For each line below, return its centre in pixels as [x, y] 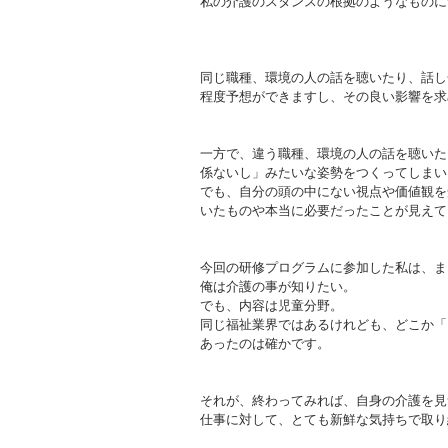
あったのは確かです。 [265, 343]
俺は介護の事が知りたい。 [278, 286]
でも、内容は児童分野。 [271, 305]
